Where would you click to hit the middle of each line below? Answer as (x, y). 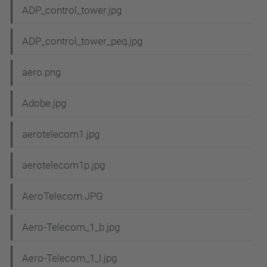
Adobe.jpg (44, 103)
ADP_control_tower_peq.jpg (82, 41)
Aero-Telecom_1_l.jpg (69, 258)
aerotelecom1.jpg (61, 134)
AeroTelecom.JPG (63, 196)
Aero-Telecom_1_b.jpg (71, 227)
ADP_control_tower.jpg (72, 10)
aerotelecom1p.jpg (63, 165)
